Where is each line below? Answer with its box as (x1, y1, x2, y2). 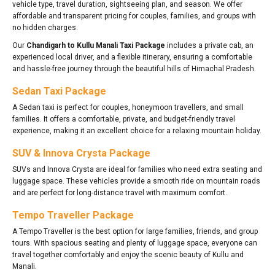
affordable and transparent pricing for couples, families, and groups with (12, 11, 256, 20)
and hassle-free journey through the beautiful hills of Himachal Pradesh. (12, 64, 256, 73)
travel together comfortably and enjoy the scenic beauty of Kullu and (12, 250, 244, 259)
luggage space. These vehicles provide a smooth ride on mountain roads (12, 176, 260, 185)
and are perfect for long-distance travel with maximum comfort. (12, 188, 227, 197)
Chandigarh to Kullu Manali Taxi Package (26, 41, 165, 50)
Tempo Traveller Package (12, 209, 134, 221)
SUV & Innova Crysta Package (12, 147, 150, 159)
